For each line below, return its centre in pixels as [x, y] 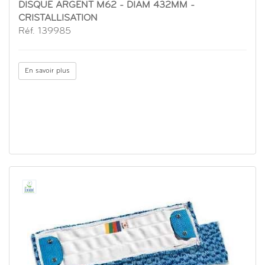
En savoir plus [47, 71]
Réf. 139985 [45, 32]
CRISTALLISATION [58, 19]
